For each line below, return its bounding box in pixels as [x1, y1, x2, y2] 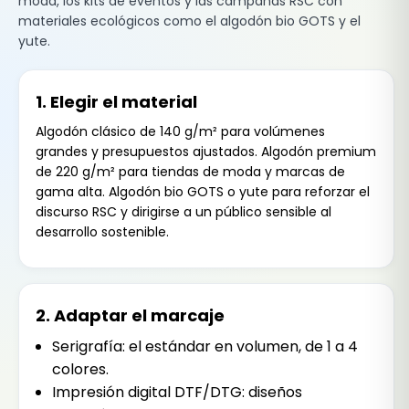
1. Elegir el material [36, 90, 197, 114]
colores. [51, 358, 109, 380]
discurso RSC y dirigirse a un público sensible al [36, 203, 331, 222]
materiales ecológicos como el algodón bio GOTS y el [18, 11, 361, 30]
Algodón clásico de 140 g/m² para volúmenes [36, 122, 325, 142]
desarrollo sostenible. [36, 223, 169, 242]
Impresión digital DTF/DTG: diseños [51, 381, 302, 403]
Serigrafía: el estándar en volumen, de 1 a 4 [51, 335, 358, 357]
